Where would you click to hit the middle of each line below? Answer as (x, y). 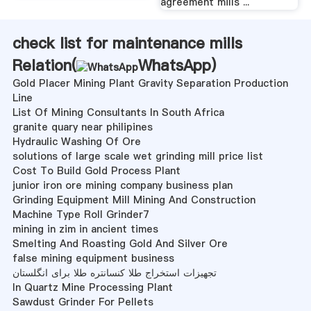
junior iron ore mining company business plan (122, 185)
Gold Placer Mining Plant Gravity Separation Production (150, 83)
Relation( (44, 65)
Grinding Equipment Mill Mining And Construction (134, 200)
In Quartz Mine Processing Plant (92, 287)
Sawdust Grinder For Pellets (83, 302)
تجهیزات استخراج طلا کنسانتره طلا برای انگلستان (114, 272)
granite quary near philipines (82, 127)
